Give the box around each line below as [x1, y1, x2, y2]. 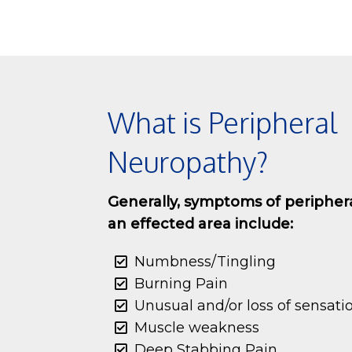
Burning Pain [134, 275, 229, 292]
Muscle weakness [134, 319, 260, 336]
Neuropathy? [108, 144, 268, 179]
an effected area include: [108, 215, 293, 233]
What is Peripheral [108, 104, 338, 140]
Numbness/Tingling [134, 253, 277, 270]
